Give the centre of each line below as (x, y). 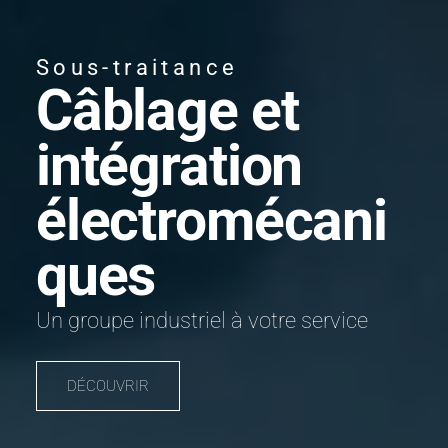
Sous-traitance (137, 67)
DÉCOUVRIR (107, 385)
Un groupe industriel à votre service (201, 320)
